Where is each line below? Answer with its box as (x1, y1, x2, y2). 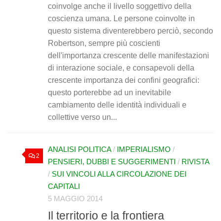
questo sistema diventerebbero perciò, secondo (48, 26, 213, 35)
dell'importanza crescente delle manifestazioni (48, 51, 209, 60)
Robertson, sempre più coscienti (48, 38, 160, 47)
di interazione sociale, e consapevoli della (48, 63, 194, 72)
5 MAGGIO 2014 (48, 194, 103, 203)
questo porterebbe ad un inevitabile (48, 88, 171, 97)
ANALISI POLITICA (48, 145, 111, 153)
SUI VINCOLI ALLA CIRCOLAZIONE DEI (52, 170, 186, 178)
